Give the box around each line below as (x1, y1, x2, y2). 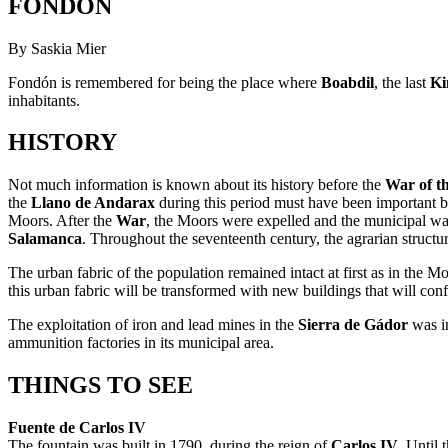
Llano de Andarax (31, 194, 155, 212)
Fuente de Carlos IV (8, 419, 146, 437)
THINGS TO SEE (8, 372, 193, 399)
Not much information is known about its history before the (8, 176, 385, 194)
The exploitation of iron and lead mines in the (8, 316, 298, 334)
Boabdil (321, 73, 374, 91)
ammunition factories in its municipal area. (8, 334, 274, 352)
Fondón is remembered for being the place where (8, 73, 321, 91)
